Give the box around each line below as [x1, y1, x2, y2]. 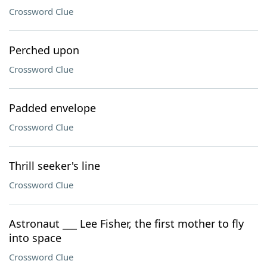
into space [9, 231, 61, 245]
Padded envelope [9, 101, 96, 115]
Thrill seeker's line [9, 159, 100, 173]
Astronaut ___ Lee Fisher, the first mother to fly [9, 216, 244, 231]
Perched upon [9, 43, 79, 57]
